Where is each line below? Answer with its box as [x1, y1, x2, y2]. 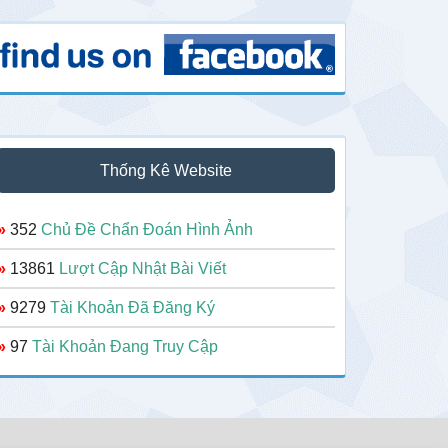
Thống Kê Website [100, 162, 232, 180]
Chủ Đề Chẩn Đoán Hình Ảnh [41, 221, 253, 239]
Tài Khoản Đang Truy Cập [32, 338, 218, 356]
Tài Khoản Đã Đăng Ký [50, 299, 215, 317]
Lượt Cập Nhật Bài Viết [59, 260, 226, 278]
